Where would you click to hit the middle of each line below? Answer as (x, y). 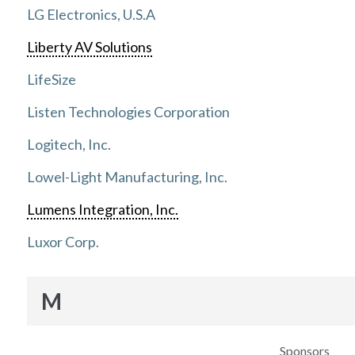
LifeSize (51, 80)
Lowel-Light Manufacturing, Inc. (127, 177)
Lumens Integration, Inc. (102, 210)
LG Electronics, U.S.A (91, 15)
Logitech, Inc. (69, 145)
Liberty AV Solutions (89, 47)
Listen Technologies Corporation (128, 112)
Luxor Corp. (63, 242)
